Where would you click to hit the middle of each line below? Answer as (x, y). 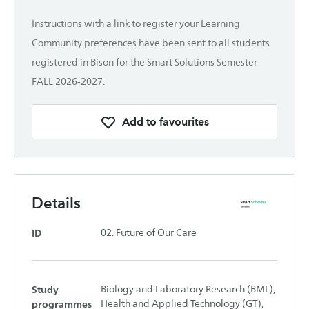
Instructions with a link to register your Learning (136, 24)
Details (56, 203)
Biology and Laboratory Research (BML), (188, 289)
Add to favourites (166, 121)
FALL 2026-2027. (68, 82)
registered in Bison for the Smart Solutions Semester (144, 62)
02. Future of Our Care (149, 232)
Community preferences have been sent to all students (151, 43)
